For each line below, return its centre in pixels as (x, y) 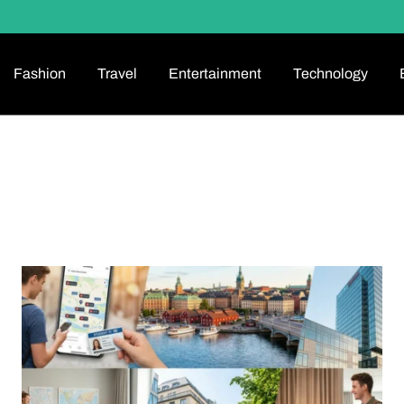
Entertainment (215, 74)
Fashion (39, 74)
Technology (330, 74)
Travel (117, 74)
